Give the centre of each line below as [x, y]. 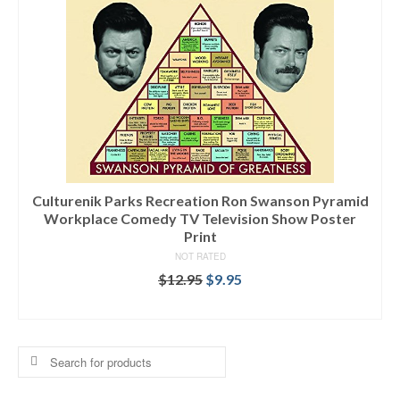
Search [39, 355]
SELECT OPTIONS [200, 305]
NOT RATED [200, 256]
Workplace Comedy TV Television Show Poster [200, 218]
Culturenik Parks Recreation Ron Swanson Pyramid [200, 200]
